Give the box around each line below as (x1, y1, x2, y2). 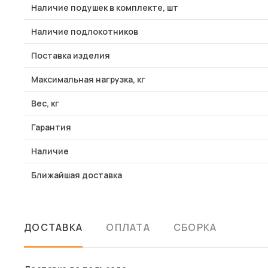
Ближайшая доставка (31, 169, 122, 181)
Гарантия (31, 121, 71, 133)
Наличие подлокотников (31, 26, 138, 37)
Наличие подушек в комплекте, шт (31, 2, 178, 13)
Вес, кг (31, 98, 59, 109)
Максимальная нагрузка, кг (31, 74, 145, 85)
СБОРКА (173, 221, 217, 234)
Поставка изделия (31, 50, 110, 61)
